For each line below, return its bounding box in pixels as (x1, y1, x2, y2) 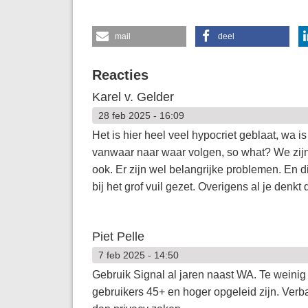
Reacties (91, 67, 148, 82)
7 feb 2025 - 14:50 (98, 249, 179, 261)
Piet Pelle (91, 229, 144, 243)
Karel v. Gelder (91, 89, 174, 104)
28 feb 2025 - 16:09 (98, 109, 184, 121)
